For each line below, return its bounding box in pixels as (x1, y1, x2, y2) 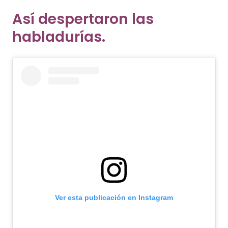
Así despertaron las (12, 9, 154, 30)
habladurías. (12, 27, 105, 47)
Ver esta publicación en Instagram (55, 193, 173, 202)
